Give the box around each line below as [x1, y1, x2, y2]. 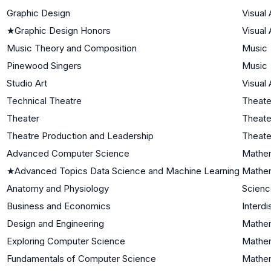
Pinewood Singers [7, 59, 82, 71]
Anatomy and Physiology [7, 182, 109, 194]
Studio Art [7, 77, 47, 89]
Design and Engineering [7, 217, 104, 229]
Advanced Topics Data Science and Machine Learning [15, 165, 240, 177]
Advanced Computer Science [7, 147, 129, 159]
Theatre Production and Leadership [7, 129, 154, 142]
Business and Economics [7, 200, 111, 212]
